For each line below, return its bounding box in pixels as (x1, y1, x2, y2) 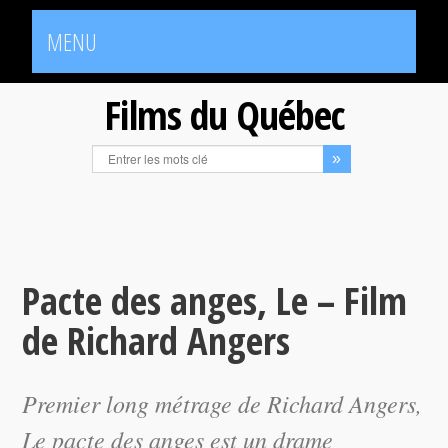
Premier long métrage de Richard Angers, (22, 387, 423, 419)
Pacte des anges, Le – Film (22, 274, 408, 326)
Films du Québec (104, 87, 344, 142)
